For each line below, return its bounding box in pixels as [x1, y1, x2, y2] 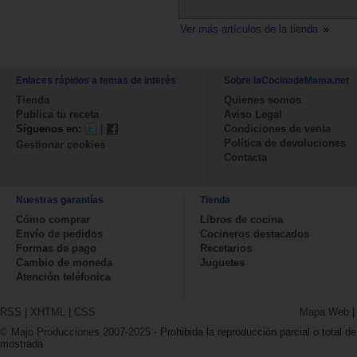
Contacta [224, 151, 267, 163]
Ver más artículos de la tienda [180, 22, 321, 35]
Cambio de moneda [16, 256, 112, 269]
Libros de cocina [200, 213, 283, 226]
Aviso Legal [224, 108, 282, 120]
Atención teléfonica [16, 270, 111, 283]
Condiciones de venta [224, 122, 331, 135]
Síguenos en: [16, 122, 81, 135]
